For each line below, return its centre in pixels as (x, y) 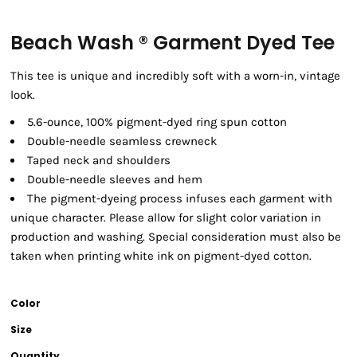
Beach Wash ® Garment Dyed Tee (173, 43)
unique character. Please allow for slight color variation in (166, 218)
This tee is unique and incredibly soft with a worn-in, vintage (175, 76)
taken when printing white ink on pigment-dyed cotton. (161, 256)
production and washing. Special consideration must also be (176, 237)
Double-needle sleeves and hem (115, 180)
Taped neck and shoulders (99, 161)
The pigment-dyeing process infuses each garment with (180, 199)
